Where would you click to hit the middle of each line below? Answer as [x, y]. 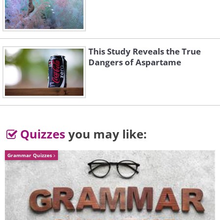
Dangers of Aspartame [135, 62]
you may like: [106, 134]
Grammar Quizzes [30, 155]
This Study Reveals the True [145, 52]
